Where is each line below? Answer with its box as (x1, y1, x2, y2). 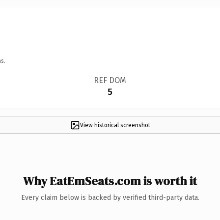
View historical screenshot (80, 121, 150, 129)
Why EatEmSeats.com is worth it (23, 172, 197, 189)
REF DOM (93, 75, 126, 85)
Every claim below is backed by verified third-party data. (21, 193, 199, 202)
